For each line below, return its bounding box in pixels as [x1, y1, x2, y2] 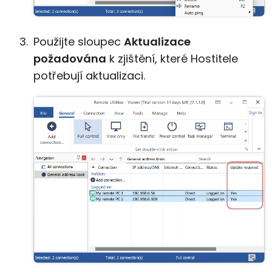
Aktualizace [124, 34, 191, 49]
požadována [33, 51, 106, 66]
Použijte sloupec [33, 34, 124, 49]
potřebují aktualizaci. [33, 68, 145, 83]
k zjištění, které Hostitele [106, 51, 238, 66]
